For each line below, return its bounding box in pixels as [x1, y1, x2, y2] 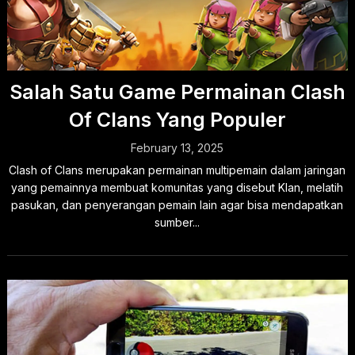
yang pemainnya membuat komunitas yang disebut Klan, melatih [11, 181, 344, 194]
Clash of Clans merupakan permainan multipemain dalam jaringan [9, 163, 346, 177]
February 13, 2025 [131, 141, 224, 155]
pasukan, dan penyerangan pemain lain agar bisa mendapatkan [11, 198, 344, 212]
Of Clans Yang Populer [68, 108, 286, 132]
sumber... [155, 216, 200, 229]
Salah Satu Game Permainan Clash [9, 80, 345, 104]
